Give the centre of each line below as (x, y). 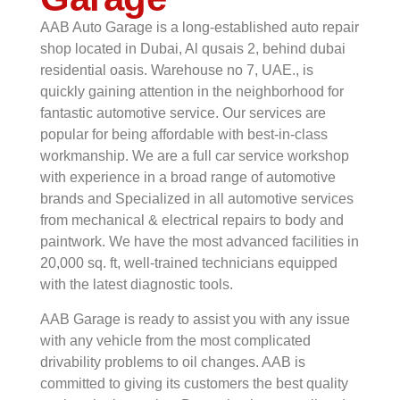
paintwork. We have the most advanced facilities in (200, 242)
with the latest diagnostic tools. (137, 284)
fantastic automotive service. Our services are (183, 113)
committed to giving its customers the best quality (194, 383)
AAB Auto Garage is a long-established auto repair (200, 27)
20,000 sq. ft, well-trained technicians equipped (189, 263)
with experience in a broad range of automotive (188, 177)
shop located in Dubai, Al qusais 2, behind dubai (193, 49)
